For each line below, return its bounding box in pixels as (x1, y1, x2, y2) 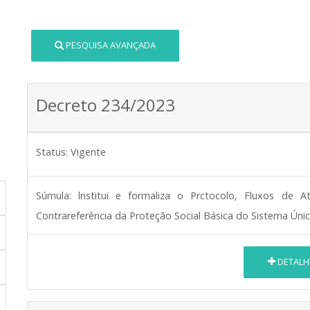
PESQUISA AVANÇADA (66, 39, 156, 52)
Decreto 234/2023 (36, 93, 175, 116)
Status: (36, 145, 68, 158)
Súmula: (36, 188, 71, 202)
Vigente (71, 145, 106, 158)
